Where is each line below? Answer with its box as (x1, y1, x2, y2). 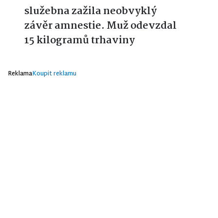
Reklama (8, 68, 32, 79)
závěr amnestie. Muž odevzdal (24, 17, 177, 34)
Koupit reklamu (32, 68, 76, 79)
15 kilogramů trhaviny (24, 32, 135, 49)
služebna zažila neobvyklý (24, 2, 157, 19)
